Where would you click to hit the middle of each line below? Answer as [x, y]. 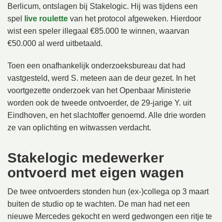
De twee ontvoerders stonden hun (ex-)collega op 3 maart [108, 192]
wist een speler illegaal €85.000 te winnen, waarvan [98, 31]
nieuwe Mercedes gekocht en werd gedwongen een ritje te [110, 216]
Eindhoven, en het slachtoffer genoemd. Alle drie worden [107, 115]
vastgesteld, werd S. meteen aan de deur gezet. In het [101, 78]
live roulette [46, 19]
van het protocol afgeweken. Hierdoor [135, 19]
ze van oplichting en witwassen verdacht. [79, 128]
